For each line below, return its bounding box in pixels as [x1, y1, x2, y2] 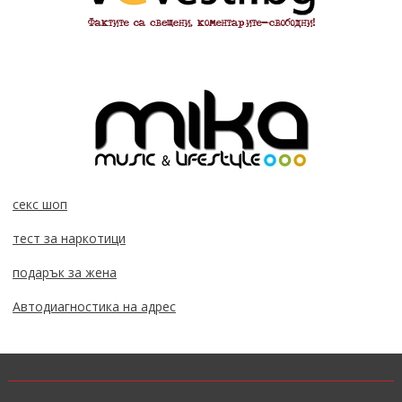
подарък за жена [12, 263, 117, 281]
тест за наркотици [12, 229, 126, 247]
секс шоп [12, 195, 67, 213]
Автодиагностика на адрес [12, 297, 176, 315]
